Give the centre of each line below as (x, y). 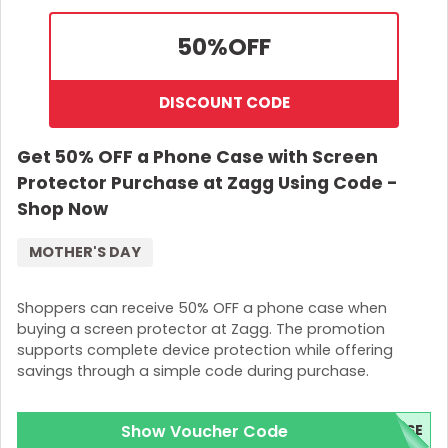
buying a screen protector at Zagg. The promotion (201, 328)
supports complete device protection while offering (205, 349)
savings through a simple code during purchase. (193, 370)
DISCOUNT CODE (224, 103)
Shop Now (62, 209)
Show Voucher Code (204, 432)
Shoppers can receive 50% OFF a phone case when (202, 307)
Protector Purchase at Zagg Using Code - (207, 183)
